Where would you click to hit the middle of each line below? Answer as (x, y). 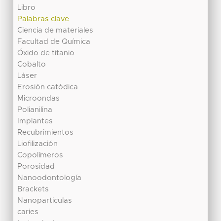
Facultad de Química (54, 42)
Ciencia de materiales (55, 31)
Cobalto (32, 65)
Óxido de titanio (46, 53)
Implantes (35, 121)
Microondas (39, 99)
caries (28, 212)
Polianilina (35, 110)
